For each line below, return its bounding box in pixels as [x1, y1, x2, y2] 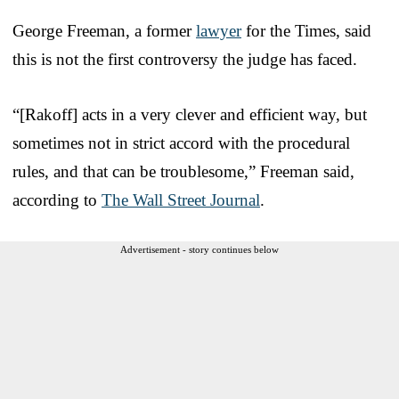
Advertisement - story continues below [120, 243, 279, 255]
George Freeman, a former [12, 20, 196, 40]
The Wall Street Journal [102, 190, 260, 209]
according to [12, 190, 102, 209]
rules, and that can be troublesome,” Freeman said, [12, 161, 354, 181]
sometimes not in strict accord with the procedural [12, 133, 350, 152]
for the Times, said [241, 20, 371, 40]
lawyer [196, 20, 241, 40]
